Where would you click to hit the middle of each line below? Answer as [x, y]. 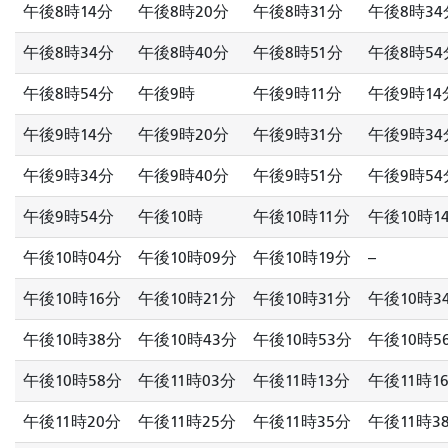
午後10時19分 [302, 257]
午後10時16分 [72, 298]
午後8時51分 [298, 52]
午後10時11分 [301, 216]
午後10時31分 [302, 298]
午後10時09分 [187, 257]
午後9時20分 [183, 134]
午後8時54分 [68, 93]
